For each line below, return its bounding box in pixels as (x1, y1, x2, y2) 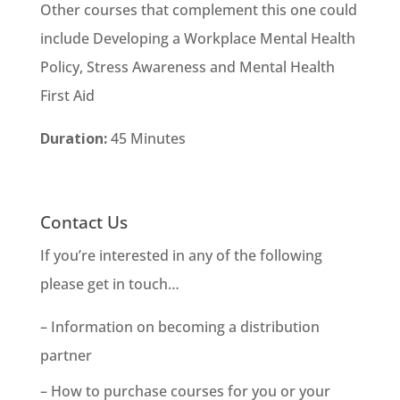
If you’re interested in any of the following (39, 246, 322, 266)
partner (39, 346, 92, 366)
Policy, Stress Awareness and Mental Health (39, 57, 335, 78)
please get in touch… (39, 274, 179, 295)
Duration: (39, 129, 107, 149)
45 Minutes (110, 129, 186, 149)
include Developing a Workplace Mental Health (39, 29, 355, 49)
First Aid (39, 86, 95, 106)
